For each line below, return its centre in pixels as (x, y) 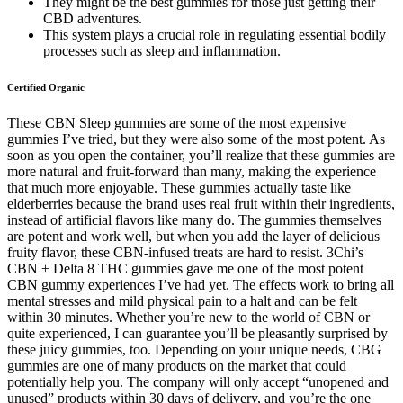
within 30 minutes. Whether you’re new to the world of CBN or (188, 318)
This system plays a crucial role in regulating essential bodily (215, 35)
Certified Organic (46, 88)
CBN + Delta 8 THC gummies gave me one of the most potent (185, 269)
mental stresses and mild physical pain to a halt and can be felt (182, 301)
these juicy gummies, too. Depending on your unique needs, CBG (194, 350)
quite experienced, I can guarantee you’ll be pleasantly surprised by (197, 334)
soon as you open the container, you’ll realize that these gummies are (201, 156)
